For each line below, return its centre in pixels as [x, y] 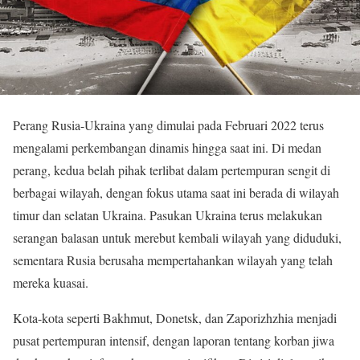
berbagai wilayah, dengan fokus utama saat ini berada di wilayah [176, 193]
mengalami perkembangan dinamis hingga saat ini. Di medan [167, 148]
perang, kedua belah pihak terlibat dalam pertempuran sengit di [172, 170]
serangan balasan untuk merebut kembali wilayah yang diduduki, [177, 238]
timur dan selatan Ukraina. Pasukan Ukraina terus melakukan [168, 215]
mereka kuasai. [51, 283]
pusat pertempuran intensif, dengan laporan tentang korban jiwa [174, 341]
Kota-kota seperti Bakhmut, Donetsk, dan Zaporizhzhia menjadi [175, 318]
